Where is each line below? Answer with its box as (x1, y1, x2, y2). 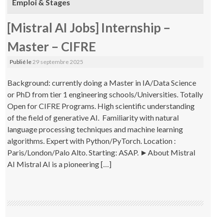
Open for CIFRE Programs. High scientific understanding (7, 101, 195, 110)
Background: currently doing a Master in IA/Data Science (7, 77, 197, 87)
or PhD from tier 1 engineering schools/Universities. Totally (7, 89, 203, 99)
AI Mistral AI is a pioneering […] (7, 159, 112, 169)
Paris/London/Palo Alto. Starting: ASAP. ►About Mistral (7, 147, 196, 157)
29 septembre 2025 (32, 58, 84, 65)
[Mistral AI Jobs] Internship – (7, 19, 171, 35)
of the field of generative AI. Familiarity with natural (7, 112, 179, 122)
